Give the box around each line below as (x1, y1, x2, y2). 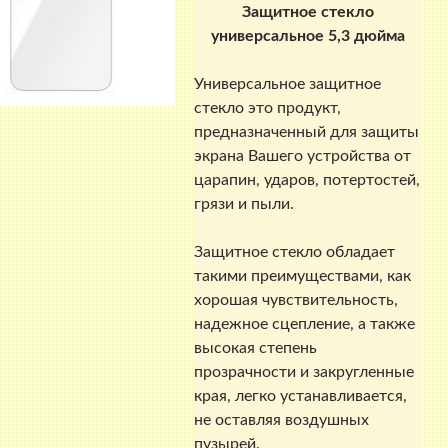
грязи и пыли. (194, 196, 295, 213)
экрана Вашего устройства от (194, 148, 412, 165)
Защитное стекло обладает (194, 244, 396, 261)
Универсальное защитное (194, 76, 382, 93)
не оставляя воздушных (194, 412, 370, 429)
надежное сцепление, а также (194, 316, 416, 333)
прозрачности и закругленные (194, 364, 415, 381)
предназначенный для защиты (194, 124, 420, 141)
